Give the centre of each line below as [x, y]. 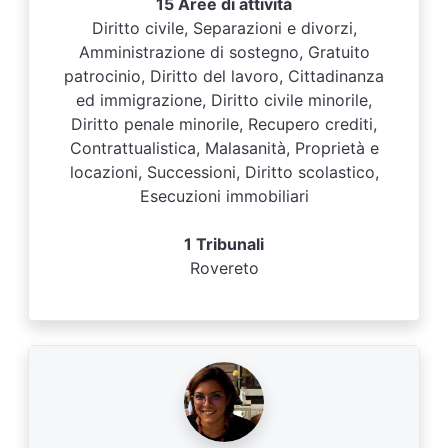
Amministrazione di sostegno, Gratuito [224, 52]
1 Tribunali [224, 244]
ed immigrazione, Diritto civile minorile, [224, 100]
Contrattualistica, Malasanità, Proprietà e [224, 148]
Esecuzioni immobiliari [224, 196]
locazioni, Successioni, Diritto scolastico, [224, 172]
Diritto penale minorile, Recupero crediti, [224, 124]
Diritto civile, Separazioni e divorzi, [224, 28]
